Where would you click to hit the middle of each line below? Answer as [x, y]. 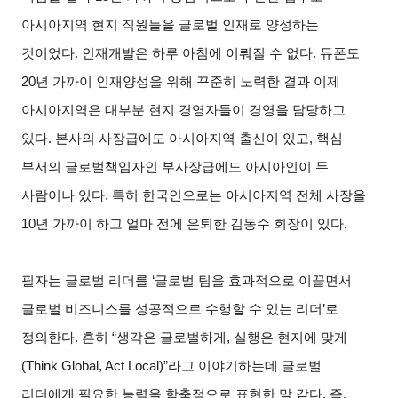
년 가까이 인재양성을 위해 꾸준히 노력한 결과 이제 [188, 81]
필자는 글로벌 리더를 [85, 280]
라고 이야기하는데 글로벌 [245, 366]
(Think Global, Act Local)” [95, 366]
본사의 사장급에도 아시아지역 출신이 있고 [183, 138]
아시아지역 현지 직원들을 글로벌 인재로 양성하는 [171, 24]
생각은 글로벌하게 [172, 337]
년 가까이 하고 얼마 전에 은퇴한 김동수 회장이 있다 [190, 223]
